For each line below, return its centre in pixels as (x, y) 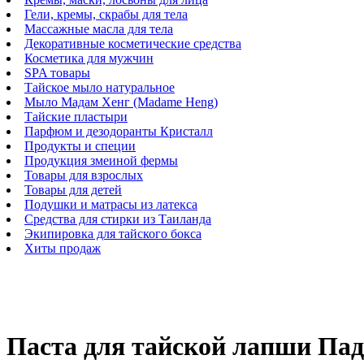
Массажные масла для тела (99, 28)
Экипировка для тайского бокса (113, 233)
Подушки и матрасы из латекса (111, 204)
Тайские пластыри (76, 116)
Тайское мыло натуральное (100, 87)
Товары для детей (73, 189)
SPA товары (57, 72)
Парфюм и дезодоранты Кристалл (119, 131)
